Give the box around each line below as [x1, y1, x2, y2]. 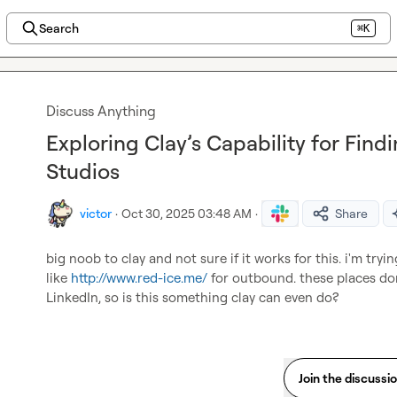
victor [80, 206, 112, 221]
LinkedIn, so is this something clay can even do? [46, 289, 339, 306]
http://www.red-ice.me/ [71, 269, 207, 286]
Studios [46, 158, 120, 184]
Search [38, 20, 79, 35]
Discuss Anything [46, 102, 156, 120]
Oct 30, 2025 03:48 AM [121, 206, 252, 221]
